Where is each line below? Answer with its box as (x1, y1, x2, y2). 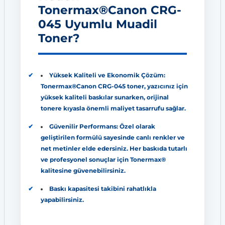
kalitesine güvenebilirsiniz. (41, 167, 126, 174)
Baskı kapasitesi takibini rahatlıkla (49, 185, 156, 192)
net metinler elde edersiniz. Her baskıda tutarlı (41, 145, 187, 152)
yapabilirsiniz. (41, 196, 84, 203)
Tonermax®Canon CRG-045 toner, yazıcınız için (41, 82, 188, 90)
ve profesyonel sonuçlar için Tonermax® (41, 156, 166, 163)
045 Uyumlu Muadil (38, 16, 157, 31)
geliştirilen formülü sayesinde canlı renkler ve (41, 134, 185, 141)
